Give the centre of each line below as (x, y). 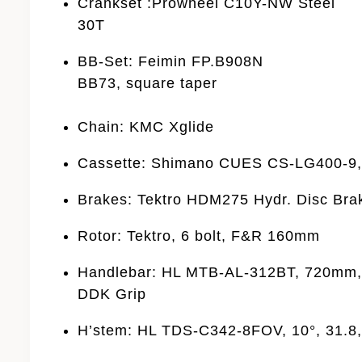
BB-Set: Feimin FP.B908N (171, 61)
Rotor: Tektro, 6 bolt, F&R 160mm (199, 236)
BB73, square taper (148, 83)
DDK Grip (112, 294)
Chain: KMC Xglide (146, 126)
